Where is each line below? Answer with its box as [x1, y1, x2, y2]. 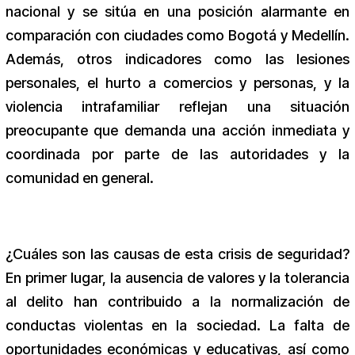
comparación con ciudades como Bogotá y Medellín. [5, 27, 350, 44]
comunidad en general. [5, 170, 154, 187]
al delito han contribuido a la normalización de [5, 293, 350, 311]
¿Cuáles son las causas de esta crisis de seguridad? [5, 246, 350, 263]
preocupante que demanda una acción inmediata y [5, 122, 350, 139]
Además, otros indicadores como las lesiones [5, 51, 350, 68]
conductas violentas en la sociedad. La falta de [5, 317, 350, 334]
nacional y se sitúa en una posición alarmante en [5, 3, 350, 21]
